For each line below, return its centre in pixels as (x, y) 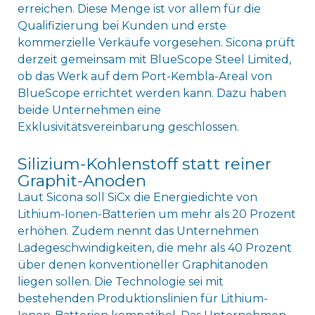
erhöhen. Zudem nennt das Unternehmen (138, 231)
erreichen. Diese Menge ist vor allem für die (139, 9)
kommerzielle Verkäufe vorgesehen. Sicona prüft (156, 43)
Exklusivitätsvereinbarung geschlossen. (128, 127)
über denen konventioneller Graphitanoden (142, 265)
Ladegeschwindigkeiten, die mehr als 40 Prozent (154, 248)
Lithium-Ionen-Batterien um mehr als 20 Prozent (156, 214)
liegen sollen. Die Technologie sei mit (120, 282)
